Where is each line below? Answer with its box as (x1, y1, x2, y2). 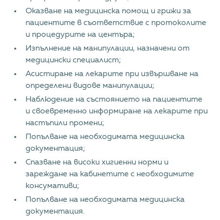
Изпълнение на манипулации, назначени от (26, 45, 190, 53)
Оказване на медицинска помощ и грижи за (26, 7, 191, 15)
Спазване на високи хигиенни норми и (26, 159, 168, 166)
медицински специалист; (26, 56, 121, 64)
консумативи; (26, 182, 80, 190)
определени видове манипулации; (26, 82, 155, 90)
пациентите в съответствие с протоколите (26, 19, 206, 27)
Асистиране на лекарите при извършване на (26, 70, 198, 78)
